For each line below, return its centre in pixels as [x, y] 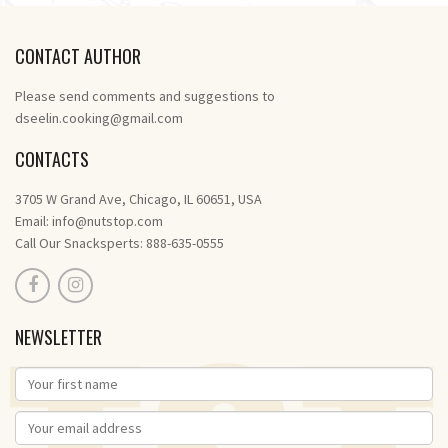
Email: [33, 221]
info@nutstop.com [107, 221]
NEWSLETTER [58, 337]
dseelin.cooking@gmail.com [99, 118]
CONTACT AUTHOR [78, 56]
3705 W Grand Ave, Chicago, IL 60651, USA [138, 199]
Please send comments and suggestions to [145, 96]
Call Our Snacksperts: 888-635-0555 [119, 243]
